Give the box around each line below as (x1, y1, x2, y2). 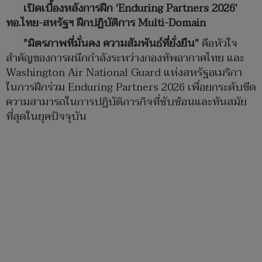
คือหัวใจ (202, 35, 237, 53)
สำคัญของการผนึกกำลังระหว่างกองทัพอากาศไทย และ (6, 49, 244, 68)
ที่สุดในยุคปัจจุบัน (6, 108, 87, 126)
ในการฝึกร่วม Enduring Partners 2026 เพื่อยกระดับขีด (6, 78, 256, 97)
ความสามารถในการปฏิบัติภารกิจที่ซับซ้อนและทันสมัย (6, 93, 247, 112)
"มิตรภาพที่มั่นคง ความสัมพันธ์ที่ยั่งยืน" (23, 35, 202, 53)
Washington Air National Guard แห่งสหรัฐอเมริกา (6, 64, 242, 82)
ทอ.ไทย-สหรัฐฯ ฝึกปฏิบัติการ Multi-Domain (6, 14, 206, 33)
